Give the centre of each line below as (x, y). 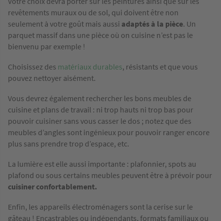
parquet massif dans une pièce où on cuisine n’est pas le (100, 35)
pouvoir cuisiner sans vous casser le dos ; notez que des (100, 121)
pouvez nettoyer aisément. (52, 78)
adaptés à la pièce (152, 24)
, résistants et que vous (160, 67)
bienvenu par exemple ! (47, 47)
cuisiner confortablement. (53, 187)
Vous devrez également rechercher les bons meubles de (100, 98)
